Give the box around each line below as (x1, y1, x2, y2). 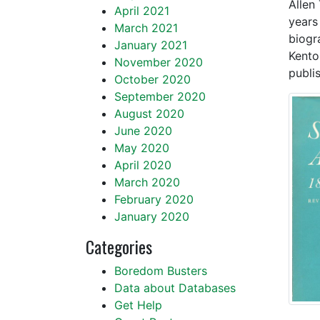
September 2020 (114, 89, 206, 104)
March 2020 (114, 175, 180, 189)
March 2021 (114, 21, 178, 35)
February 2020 (114, 192, 194, 206)
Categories (86, 234, 152, 259)
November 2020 (114, 55, 203, 69)
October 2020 (114, 72, 191, 86)
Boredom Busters (114, 264, 207, 278)
